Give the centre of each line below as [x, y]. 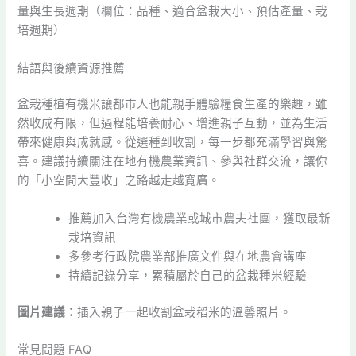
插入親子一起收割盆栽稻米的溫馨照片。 [185, 312]
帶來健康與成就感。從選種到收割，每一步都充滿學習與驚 [173, 143]
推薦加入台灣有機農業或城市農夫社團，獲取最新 [200, 218]
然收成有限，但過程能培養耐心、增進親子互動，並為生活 [173, 124]
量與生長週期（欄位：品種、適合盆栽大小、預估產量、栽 [173, 12]
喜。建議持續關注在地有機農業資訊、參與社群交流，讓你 [173, 162]
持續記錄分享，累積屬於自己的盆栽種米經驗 [188, 275]
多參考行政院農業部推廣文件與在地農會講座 [188, 256]
